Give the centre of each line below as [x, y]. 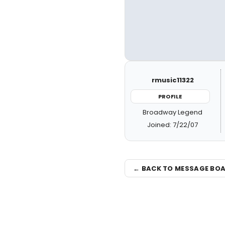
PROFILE [170, 96]
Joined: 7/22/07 [173, 125]
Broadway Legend [173, 113]
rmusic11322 [173, 80]
